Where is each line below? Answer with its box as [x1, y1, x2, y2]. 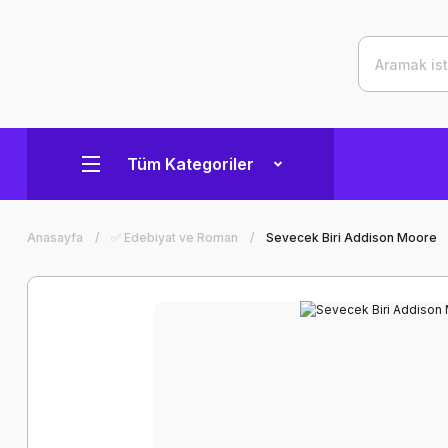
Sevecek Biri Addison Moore [266, 230, 437, 245]
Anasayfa [27, 230, 83, 245]
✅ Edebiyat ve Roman [111, 230, 238, 245]
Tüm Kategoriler [127, 154, 254, 174]
